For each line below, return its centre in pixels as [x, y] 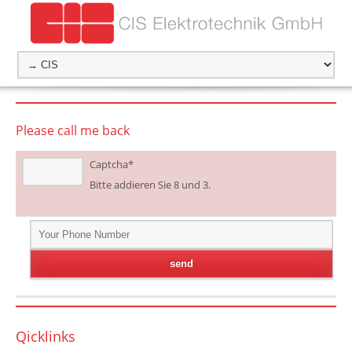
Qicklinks [46, 337]
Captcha [109, 164]
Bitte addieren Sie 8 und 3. [150, 185]
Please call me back [73, 130]
